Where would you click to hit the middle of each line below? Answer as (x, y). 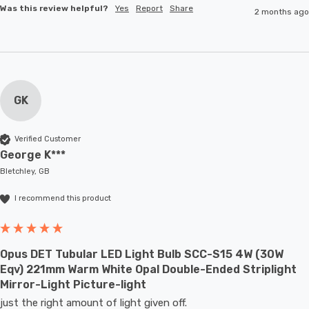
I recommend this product (63, 199)
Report (149, 8)
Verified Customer (48, 139)
